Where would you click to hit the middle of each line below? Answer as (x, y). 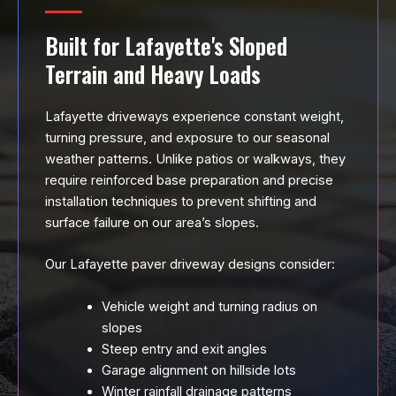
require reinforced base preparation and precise (189, 181)
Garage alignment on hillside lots (198, 370)
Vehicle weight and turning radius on (209, 306)
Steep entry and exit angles (184, 349)
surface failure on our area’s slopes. (152, 223)
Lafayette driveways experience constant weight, (194, 117)
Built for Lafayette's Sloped (166, 46)
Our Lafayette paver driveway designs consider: (190, 265)
